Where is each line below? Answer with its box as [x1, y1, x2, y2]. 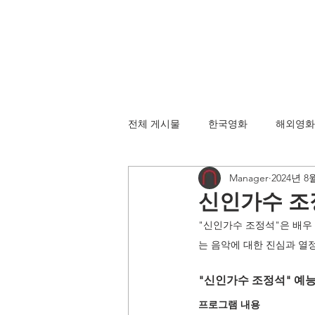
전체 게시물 [128, 117, 180, 130]
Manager [229, 171, 269, 184]
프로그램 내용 [198, 298, 260, 311]
